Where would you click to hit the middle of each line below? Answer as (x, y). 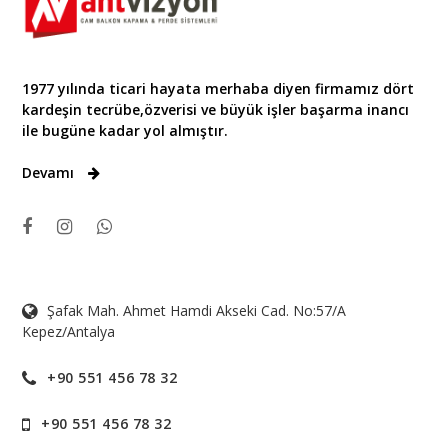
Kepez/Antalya (69, 332)
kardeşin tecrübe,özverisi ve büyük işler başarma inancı (216, 110)
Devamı (50, 173)
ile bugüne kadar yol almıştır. (125, 131)
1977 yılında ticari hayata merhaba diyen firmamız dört (218, 89)
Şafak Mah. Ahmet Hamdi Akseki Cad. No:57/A (197, 311)
